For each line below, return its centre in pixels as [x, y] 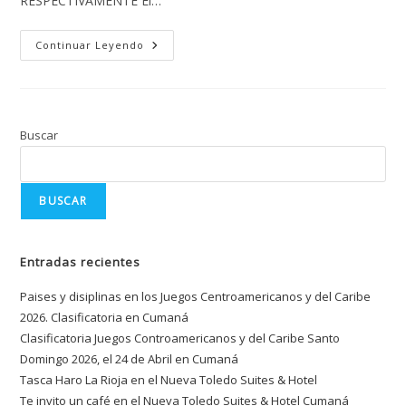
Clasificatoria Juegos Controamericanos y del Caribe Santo [180, 338]
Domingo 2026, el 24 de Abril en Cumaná [130, 359]
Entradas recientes [81, 262]
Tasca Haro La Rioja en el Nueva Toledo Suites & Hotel [169, 380]
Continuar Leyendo [90, 45]
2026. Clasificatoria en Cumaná [105, 318]
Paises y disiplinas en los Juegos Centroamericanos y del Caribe [196, 297]
